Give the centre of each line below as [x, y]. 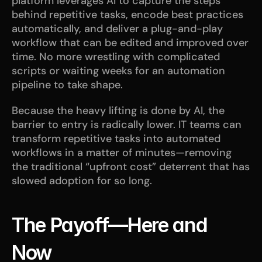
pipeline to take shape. [67, 85]
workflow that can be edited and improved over [130, 42]
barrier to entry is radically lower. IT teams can [127, 124]
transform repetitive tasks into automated [116, 138]
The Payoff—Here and [110, 225]
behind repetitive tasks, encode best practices [127, 14]
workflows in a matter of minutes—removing [122, 152]
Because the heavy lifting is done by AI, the [118, 110]
